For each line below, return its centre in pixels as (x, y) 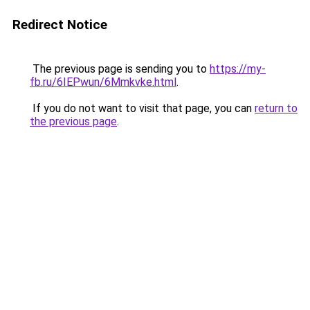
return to (276, 108)
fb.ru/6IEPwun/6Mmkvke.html (103, 82)
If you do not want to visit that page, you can (142, 108)
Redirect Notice (60, 25)
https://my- (238, 69)
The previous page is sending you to (120, 69)
